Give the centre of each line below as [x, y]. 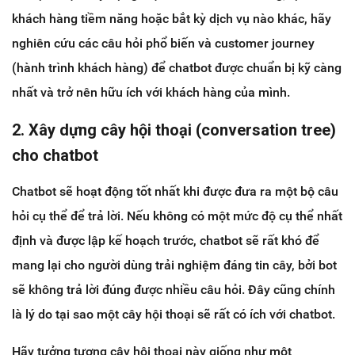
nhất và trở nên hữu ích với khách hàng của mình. [151, 92]
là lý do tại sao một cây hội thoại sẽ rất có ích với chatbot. [174, 314]
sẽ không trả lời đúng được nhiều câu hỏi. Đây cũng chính [174, 289]
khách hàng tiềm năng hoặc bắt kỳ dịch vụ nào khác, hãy [172, 18]
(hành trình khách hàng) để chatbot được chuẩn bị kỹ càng [177, 67]
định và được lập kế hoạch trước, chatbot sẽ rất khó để [166, 240]
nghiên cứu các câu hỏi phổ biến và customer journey [163, 43]
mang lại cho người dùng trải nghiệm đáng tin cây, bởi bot [174, 265]
